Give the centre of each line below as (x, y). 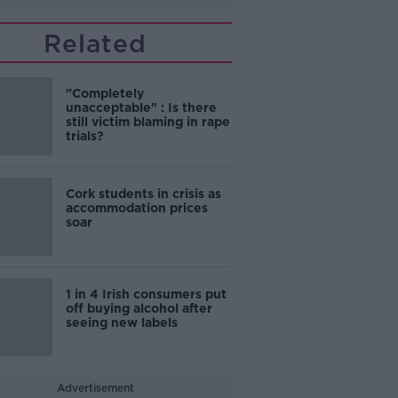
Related (96, 44)
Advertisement (95, 388)
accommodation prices (136, 208)
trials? (84, 136)
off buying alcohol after (139, 308)
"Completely (104, 93)
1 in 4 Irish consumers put (146, 294)
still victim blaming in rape (147, 122)
